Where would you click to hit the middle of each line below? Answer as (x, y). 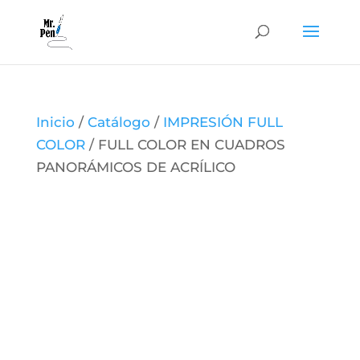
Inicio (55, 122)
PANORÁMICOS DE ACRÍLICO (135, 167)
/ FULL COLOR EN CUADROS (185, 145)
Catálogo (119, 122)
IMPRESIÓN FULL (223, 122)
